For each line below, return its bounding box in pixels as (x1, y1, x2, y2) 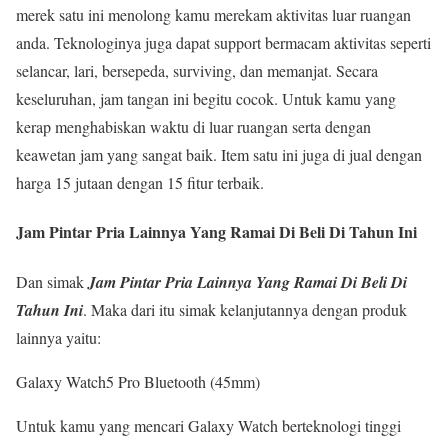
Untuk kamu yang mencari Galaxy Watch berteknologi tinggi (16, 414, 401, 436)
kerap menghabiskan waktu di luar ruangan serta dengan (16, 115, 371, 137)
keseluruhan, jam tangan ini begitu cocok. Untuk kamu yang (16, 87, 396, 109)
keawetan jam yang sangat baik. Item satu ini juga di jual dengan (16, 143, 422, 165)
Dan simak (16, 270, 88, 292)
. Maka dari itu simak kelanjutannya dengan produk (83, 298, 407, 320)
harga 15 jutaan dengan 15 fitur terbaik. (16, 171, 264, 193)
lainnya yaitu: (16, 326, 101, 348)
